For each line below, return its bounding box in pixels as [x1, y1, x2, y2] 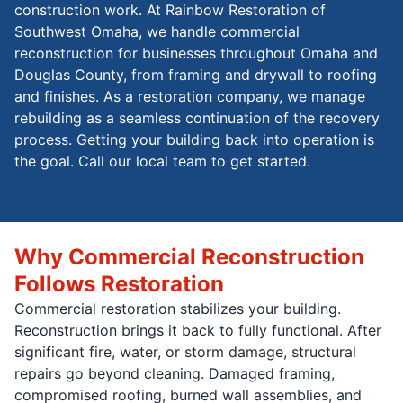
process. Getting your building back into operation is [14, 130, 374, 148]
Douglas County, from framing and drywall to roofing [14, 65, 377, 84]
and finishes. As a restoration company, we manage [14, 86, 365, 105]
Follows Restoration [14, 270, 224, 297]
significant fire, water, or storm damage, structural [14, 342, 356, 361]
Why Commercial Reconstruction [14, 243, 364, 270]
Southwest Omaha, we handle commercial [14, 22, 300, 40]
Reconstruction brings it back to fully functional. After [14, 320, 381, 339]
